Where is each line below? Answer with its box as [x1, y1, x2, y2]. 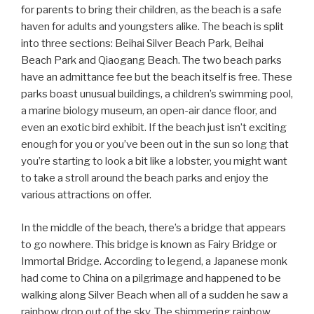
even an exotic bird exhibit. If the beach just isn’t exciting [21, 121, 287, 135]
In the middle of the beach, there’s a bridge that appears [21, 221, 286, 234]
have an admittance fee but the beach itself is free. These [21, 71, 292, 84]
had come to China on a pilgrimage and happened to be [21, 271, 281, 285]
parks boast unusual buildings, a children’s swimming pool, [21, 88, 293, 101]
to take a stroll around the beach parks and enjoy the [21, 172, 268, 185]
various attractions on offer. [21, 189, 151, 202]
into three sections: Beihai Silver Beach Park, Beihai [21, 37, 264, 50]
